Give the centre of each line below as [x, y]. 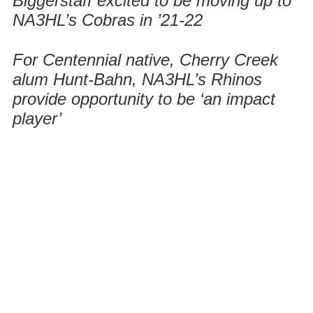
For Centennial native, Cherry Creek [145, 60]
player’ [37, 118]
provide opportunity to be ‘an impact [144, 99]
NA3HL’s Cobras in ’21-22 [108, 20]
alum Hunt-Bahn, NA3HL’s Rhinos [137, 79]
